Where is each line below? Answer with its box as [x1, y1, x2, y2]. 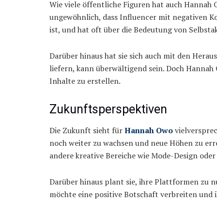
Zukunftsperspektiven [49, 102, 167, 117]
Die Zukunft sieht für [49, 124, 124, 136]
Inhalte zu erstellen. [49, 76, 121, 87]
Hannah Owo [124, 124, 173, 136]
